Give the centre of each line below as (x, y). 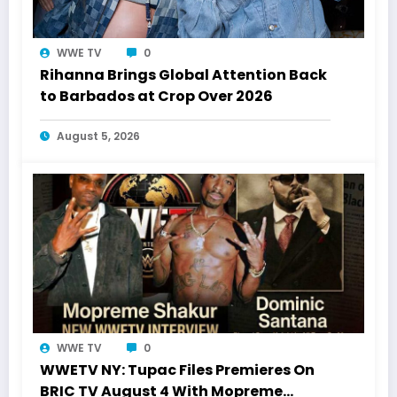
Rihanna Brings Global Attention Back (183, 75)
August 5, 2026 (98, 136)
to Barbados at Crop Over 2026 (156, 97)
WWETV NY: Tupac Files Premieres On (177, 370)
